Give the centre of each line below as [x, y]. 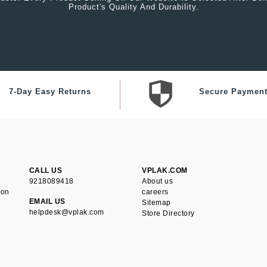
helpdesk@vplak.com [66, 212]
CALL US [46, 170]
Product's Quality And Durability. [133, 7]
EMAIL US [47, 201]
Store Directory [168, 213]
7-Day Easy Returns [50, 91]
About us [158, 181]
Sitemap [156, 203]
